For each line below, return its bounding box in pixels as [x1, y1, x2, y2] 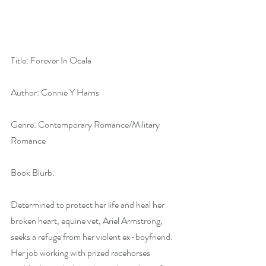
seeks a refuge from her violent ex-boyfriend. [11, 230, 175, 244]
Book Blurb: [11, 166, 55, 180]
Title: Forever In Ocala [11, 53, 91, 68]
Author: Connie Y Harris [11, 85, 99, 100]
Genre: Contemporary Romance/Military [11, 118, 161, 132]
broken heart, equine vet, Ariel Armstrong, [11, 214, 164, 228]
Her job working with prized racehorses [11, 246, 152, 260]
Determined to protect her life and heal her [11, 198, 166, 212]
